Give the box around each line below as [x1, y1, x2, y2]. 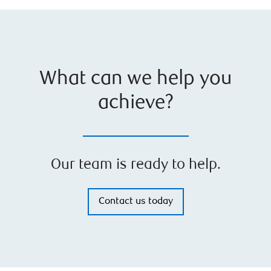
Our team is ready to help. [50, 158, 221, 173]
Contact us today [98, 197, 173, 207]
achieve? [97, 94, 174, 114]
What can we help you [39, 70, 232, 90]
